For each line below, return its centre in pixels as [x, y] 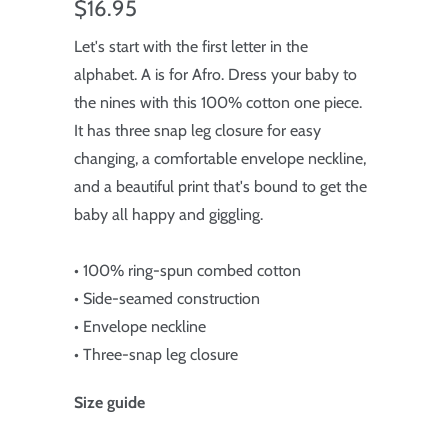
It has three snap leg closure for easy [197, 131]
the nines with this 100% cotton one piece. [218, 103]
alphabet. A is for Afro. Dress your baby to [215, 75]
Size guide [109, 403]
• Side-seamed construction [167, 299]
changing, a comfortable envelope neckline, [220, 159]
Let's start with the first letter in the [191, 47]
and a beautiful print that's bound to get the [220, 187]
